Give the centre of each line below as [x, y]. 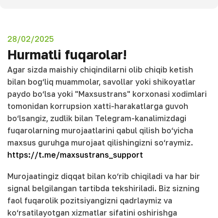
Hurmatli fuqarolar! [67, 55]
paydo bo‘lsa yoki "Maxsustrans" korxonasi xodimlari [107, 94]
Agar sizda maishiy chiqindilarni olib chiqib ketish [100, 70]
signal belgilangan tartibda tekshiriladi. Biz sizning [103, 188]
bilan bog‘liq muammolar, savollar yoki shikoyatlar [101, 82]
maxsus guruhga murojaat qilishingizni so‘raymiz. [101, 143]
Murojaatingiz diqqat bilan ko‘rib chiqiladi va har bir [104, 176]
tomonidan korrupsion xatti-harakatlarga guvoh [98, 106]
